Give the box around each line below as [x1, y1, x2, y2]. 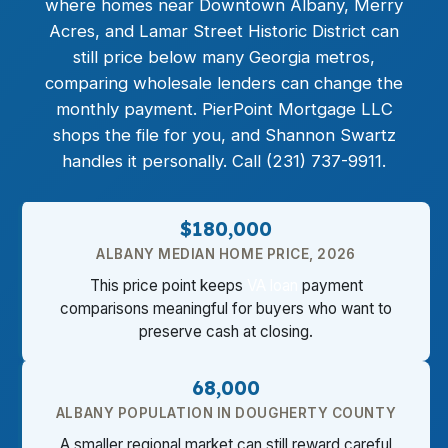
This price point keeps [89, 276, 247, 295]
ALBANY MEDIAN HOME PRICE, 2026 [96, 246, 356, 262]
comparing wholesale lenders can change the [45, 73, 403, 93]
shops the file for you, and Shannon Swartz [52, 125, 396, 145]
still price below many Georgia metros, [73, 47, 375, 67]
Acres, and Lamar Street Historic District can [49, 21, 399, 41]
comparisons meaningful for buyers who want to [60, 299, 392, 318]
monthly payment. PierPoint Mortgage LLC [55, 99, 393, 119]
